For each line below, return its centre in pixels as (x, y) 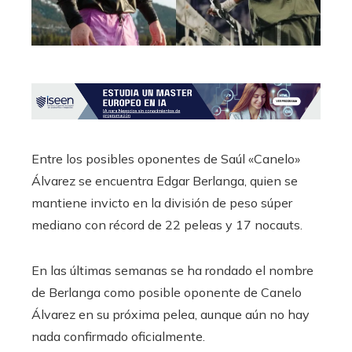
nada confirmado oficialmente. (118, 336)
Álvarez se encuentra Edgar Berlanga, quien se (165, 180)
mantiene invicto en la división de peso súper (162, 202)
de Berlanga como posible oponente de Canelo (167, 292)
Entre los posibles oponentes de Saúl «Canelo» (166, 158)
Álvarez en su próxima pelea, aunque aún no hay (170, 314)
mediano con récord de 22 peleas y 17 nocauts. (167, 224)
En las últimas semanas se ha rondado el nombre (172, 270)
